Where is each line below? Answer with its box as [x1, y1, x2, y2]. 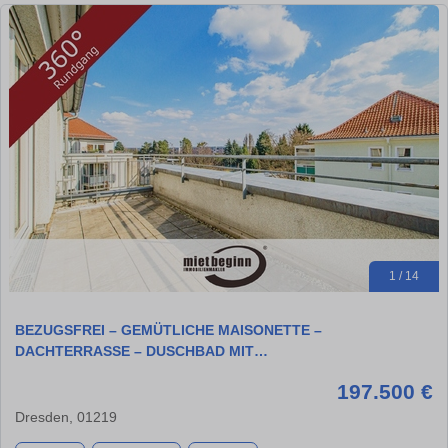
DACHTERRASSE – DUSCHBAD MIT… [15, 343, 268, 360]
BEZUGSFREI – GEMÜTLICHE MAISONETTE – [15, 322, 322, 339]
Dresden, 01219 [15, 409, 117, 426]
